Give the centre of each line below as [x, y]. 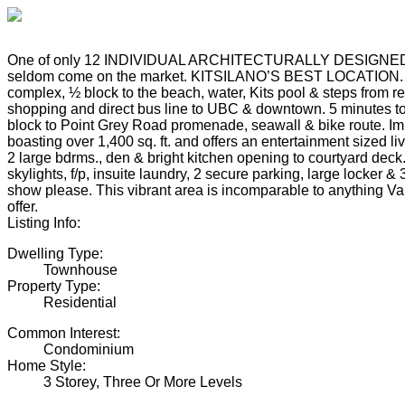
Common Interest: [64, 334]
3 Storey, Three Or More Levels [143, 382]
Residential [80, 303]
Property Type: [54, 287]
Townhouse [80, 270]
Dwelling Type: [55, 254]
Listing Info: [44, 223]
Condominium [89, 350]
